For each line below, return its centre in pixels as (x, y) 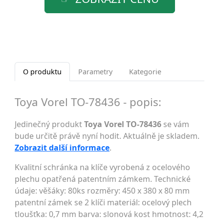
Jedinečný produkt (49, 124)
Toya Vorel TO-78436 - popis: (88, 102)
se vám (175, 124)
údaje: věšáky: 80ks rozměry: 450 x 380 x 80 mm (102, 190)
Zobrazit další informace (62, 147)
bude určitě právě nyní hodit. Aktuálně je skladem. (107, 136)
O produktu (42, 71)
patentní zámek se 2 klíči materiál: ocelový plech (103, 202)
